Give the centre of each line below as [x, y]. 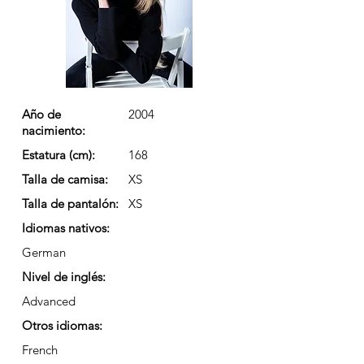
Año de [41, 114]
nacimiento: [54, 130]
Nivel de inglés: [64, 277]
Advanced [49, 301]
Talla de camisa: [65, 179]
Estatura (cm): [58, 155]
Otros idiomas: [62, 325]
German [44, 252]
